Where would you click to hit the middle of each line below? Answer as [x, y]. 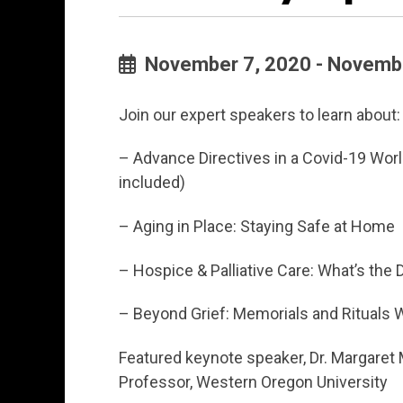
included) [152, 183]
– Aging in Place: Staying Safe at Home [257, 227]
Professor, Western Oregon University [253, 381]
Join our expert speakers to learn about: [260, 114]
